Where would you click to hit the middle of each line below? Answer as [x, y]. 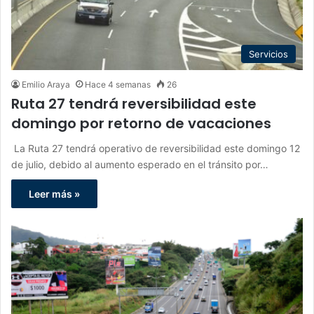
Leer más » [54, 193]
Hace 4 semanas [118, 84]
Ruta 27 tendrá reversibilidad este [134, 103]
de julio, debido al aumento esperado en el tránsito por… [140, 164]
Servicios [268, 54]
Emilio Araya [46, 84]
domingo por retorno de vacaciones [141, 123]
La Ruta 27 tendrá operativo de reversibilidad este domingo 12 [156, 148]
